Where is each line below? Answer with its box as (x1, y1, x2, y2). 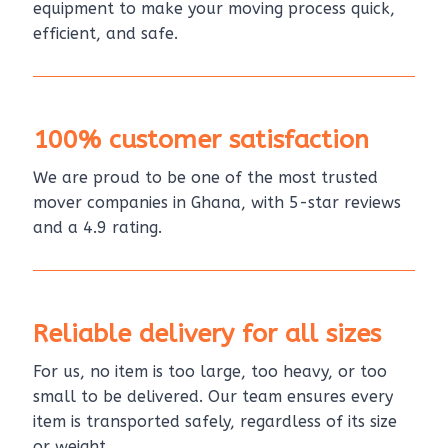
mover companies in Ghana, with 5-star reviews (33, 192, 402, 212)
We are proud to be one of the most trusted (33, 167, 379, 187)
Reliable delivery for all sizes (33, 318, 382, 349)
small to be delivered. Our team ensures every (33, 386, 394, 406)
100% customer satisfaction (33, 124, 370, 155)
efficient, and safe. (33, 23, 179, 43)
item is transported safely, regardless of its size (33, 411, 398, 431)
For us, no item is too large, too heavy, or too (33, 361, 388, 381)
